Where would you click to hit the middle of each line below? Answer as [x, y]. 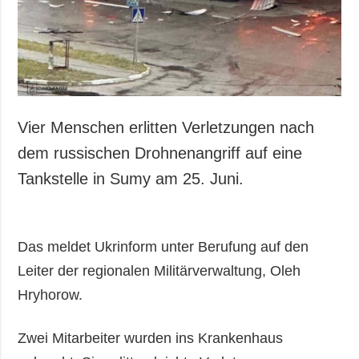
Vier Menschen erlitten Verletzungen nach [166, 128]
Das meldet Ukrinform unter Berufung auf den [163, 247]
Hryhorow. [50, 295]
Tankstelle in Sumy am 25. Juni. [131, 179]
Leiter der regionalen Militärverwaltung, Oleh [159, 271]
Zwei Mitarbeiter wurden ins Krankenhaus [151, 339]
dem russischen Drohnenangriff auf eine [160, 153]
